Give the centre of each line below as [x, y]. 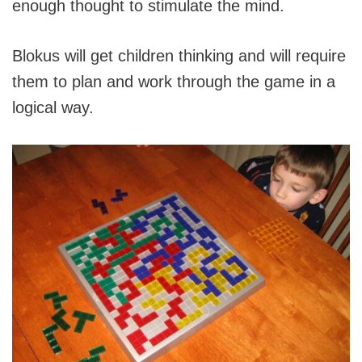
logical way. [53, 107]
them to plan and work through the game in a [174, 81]
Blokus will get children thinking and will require [179, 55]
